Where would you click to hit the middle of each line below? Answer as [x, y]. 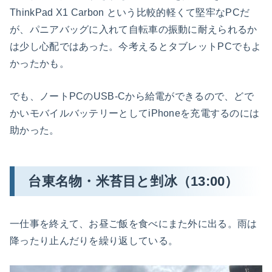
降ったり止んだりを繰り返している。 [94, 240]
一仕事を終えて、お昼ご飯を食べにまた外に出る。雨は [134, 223]
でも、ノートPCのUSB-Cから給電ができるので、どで [132, 96]
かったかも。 [39, 64]
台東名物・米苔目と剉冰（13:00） [133, 181]
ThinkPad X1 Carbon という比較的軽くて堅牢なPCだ [130, 13]
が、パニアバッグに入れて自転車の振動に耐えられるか [134, 30]
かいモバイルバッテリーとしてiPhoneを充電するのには [135, 113]
